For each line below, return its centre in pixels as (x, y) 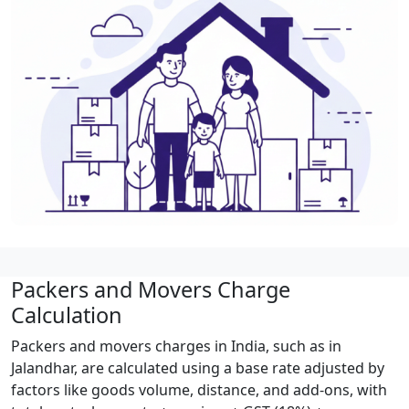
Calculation (67, 315)
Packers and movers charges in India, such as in (176, 346)
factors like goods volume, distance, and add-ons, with (199, 389)
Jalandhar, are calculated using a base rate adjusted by (198, 367)
